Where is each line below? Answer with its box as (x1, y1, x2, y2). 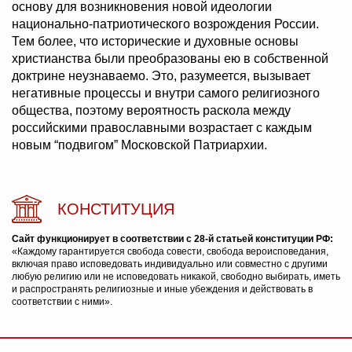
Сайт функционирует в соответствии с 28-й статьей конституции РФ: (12, 233, 333, 245)
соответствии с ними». (12, 296, 112, 308)
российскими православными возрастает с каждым (12, 121, 312, 135)
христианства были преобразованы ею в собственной (12, 52, 328, 66)
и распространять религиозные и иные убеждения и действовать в (12, 284, 313, 295)
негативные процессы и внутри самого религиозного (12, 86, 320, 101)
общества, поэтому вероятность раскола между (12, 104, 291, 118)
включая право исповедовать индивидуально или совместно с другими (12, 258, 328, 270)
